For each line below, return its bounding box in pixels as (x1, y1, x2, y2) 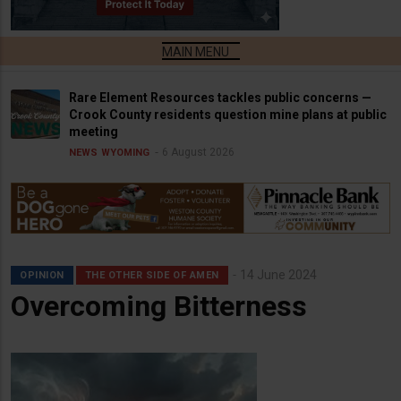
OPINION (20, 269, 64, 281)
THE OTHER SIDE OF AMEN (84, 269, 219, 281)
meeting (69, 124, 118, 139)
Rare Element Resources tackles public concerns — (69, 90, 371, 105)
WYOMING (101, 146, 149, 158)
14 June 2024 (239, 267, 317, 282)
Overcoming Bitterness (11, 288, 307, 323)
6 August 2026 (162, 145, 235, 158)
